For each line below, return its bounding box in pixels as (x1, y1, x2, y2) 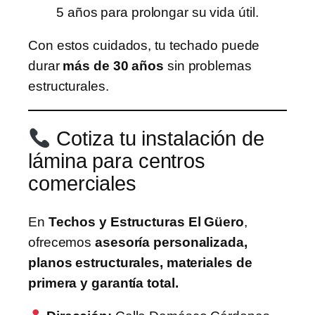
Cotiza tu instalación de (51, 127, 264, 150)
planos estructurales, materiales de (28, 255, 252, 270)
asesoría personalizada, (95, 234, 247, 250)
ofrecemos (28, 234, 96, 250)
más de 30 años (63, 58, 165, 74)
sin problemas (164, 58, 252, 74)
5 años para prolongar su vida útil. (56, 4, 259, 20)
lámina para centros (28, 150, 206, 173)
